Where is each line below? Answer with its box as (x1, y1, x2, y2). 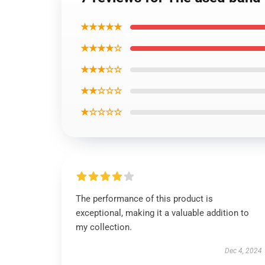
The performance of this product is (76, 193, 213, 204)
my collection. (76, 222, 132, 232)
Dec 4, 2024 (224, 247, 262, 255)
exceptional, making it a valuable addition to (76, 208, 249, 218)
